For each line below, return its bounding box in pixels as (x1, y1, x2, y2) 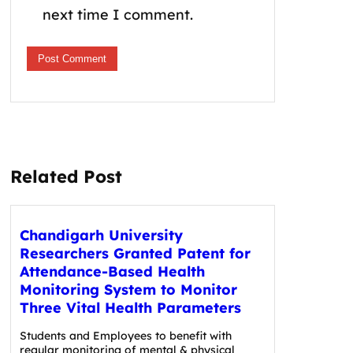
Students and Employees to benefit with (19, 328, 232, 343)
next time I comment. (43, 5, 193, 24)
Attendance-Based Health (19, 262, 205, 281)
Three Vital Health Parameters (19, 298, 241, 317)
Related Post (10, 165, 122, 188)
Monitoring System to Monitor (19, 280, 237, 299)
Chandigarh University (19, 225, 183, 244)
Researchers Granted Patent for (19, 243, 251, 262)
